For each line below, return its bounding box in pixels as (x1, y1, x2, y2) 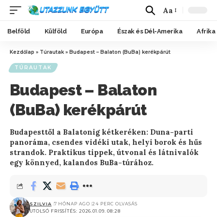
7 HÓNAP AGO (54, 201, 90, 206)
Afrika (197, 27, 215, 35)
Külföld (44, 27, 66, 35)
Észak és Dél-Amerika (117, 27, 182, 35)
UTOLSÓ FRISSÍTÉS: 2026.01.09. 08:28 (29, 208, 121, 214)
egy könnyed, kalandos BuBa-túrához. (10, 158, 154, 167)
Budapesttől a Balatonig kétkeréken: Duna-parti (10, 127, 193, 137)
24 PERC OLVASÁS (92, 201, 138, 206)
